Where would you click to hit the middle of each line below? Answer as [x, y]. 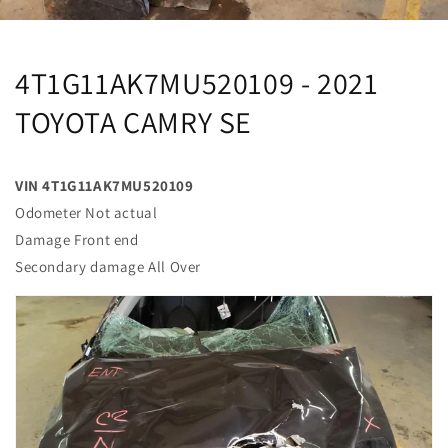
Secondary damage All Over [108, 266]
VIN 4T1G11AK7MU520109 [104, 185]
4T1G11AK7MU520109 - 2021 [197, 82]
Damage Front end [77, 239]
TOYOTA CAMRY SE [134, 121]
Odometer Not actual [86, 212]
